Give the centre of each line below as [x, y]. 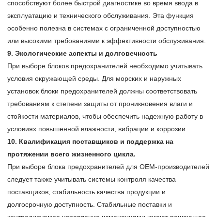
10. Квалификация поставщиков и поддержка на [90, 142]
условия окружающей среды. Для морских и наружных [94, 79]
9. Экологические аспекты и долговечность [82, 54]
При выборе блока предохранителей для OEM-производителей [108, 167]
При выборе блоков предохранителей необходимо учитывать [105, 66]
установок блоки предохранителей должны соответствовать [102, 91]
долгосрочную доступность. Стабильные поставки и [90, 205]
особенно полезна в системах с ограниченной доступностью [104, 28]
